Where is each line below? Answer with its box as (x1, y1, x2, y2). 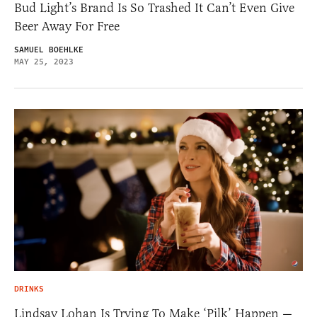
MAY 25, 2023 (14, 55, 74, 68)
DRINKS (14, 283, 44, 296)
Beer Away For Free (14, 18, 120, 34)
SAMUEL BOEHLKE (14, 43, 83, 56)
